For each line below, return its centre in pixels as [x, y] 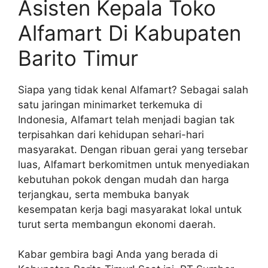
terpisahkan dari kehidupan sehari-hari [111, 134]
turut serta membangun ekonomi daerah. [117, 224]
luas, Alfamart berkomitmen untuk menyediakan [134, 164]
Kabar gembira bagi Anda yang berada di [118, 255]
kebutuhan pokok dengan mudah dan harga [124, 179]
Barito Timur [78, 58]
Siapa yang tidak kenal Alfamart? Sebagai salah [133, 89]
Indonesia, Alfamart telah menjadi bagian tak [126, 119]
